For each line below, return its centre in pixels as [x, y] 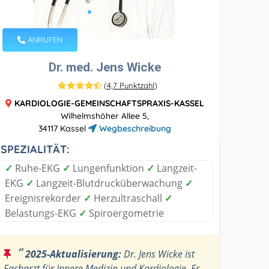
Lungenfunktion [109, 168]
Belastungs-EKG [42, 213]
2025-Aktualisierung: [74, 254]
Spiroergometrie [125, 213]
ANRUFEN [44, 39]
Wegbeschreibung [134, 128]
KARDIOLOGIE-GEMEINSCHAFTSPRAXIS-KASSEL [110, 103]
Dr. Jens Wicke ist [158, 254]
